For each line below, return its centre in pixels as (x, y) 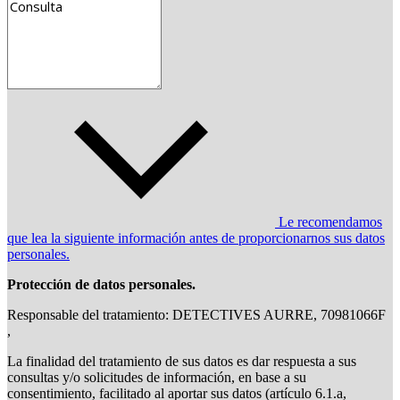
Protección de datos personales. (101, 285)
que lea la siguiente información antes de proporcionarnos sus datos (196, 238)
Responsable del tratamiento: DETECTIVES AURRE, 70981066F (196, 315)
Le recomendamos (329, 222)
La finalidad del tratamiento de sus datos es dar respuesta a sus (182, 362)
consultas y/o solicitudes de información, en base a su (157, 378)
